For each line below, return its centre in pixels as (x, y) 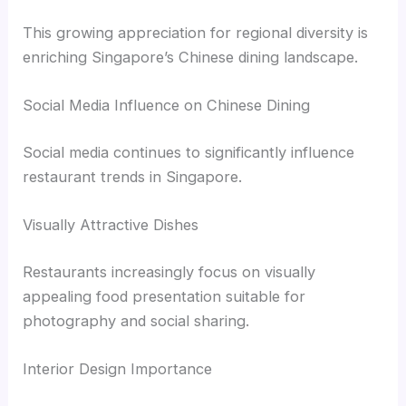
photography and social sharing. (136, 320)
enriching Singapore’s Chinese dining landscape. (191, 58)
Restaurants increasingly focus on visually (169, 271)
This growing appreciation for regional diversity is (196, 33)
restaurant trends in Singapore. (133, 176)
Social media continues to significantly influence (189, 152)
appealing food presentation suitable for (164, 296)
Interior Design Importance (118, 368)
